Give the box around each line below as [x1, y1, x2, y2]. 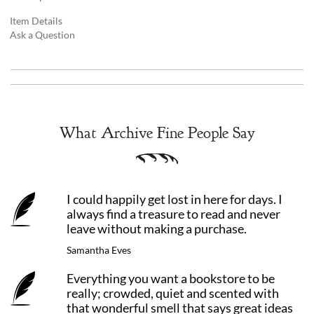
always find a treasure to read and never [67, 207, 280, 222]
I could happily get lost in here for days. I [67, 192, 282, 207]
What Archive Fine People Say [59, 123, 255, 144]
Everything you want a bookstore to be [67, 271, 275, 287]
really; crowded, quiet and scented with [67, 286, 279, 301]
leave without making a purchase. [67, 221, 247, 237]
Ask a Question [10, 29, 75, 41]
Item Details [10, 15, 62, 27]
